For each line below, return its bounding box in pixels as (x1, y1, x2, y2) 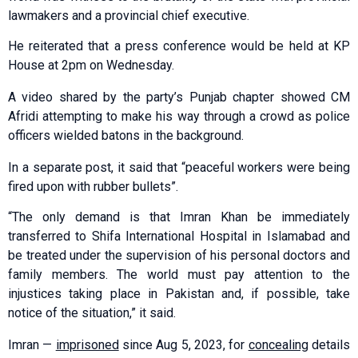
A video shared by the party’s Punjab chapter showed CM (8, 89, 350, 105)
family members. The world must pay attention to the (8, 267, 350, 283)
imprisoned (55, 337, 119, 353)
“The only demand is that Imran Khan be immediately (8, 209, 350, 225)
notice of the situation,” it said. (8, 305, 176, 321)
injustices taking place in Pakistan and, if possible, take (8, 286, 350, 302)
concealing (248, 337, 308, 353)
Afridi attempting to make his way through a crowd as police (8, 108, 350, 124)
